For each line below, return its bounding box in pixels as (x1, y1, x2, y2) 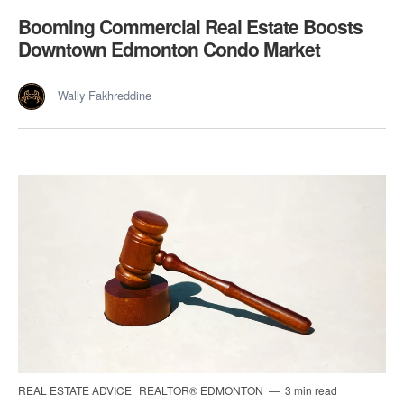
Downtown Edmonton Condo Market (18, 34, 320, 62)
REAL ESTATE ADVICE (18, 382, 134, 399)
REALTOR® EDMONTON (139, 382, 266, 399)
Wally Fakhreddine (58, 86, 151, 104)
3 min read (282, 382, 337, 399)
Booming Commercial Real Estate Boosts (18, 12, 363, 40)
